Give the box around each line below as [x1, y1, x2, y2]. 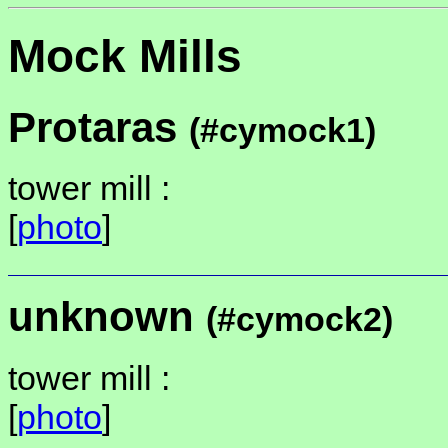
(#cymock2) [206, 300, 393, 339]
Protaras [8, 103, 189, 151]
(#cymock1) [189, 110, 376, 149]
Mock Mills [8, 30, 242, 83]
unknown [8, 293, 206, 341]
